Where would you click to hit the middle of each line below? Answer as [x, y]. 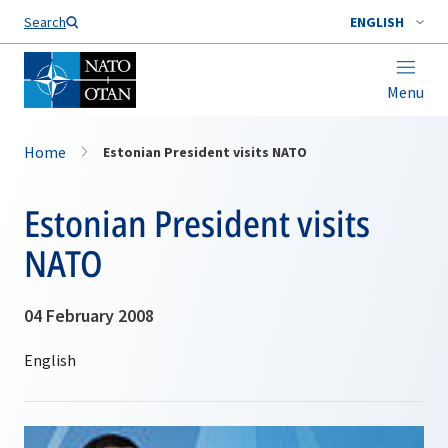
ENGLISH [377, 22]
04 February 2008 [89, 315]
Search [45, 22]
